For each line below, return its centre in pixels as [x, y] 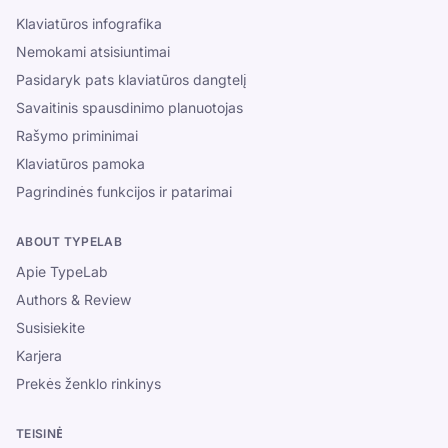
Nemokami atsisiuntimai [93, 51]
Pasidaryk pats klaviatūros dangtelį [131, 79]
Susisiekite [50, 327]
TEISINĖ [40, 433]
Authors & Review [73, 299]
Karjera [39, 355]
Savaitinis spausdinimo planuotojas [129, 107]
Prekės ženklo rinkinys [88, 383]
